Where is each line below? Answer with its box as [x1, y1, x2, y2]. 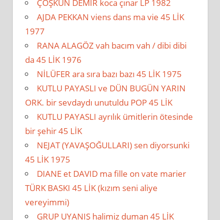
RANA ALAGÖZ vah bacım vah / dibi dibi [37, 39, 187, 51]
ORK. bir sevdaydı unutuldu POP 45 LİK [25, 96, 172, 108]
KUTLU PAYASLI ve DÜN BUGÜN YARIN [37, 82, 186, 94]
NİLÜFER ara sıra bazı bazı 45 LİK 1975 [37, 68, 182, 80]
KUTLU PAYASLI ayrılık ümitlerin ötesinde [37, 110, 193, 122]
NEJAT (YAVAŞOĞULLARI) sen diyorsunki [37, 139, 190, 151]
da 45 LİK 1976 [25, 54, 82, 65]
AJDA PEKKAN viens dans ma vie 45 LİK [37, 11, 184, 23]
